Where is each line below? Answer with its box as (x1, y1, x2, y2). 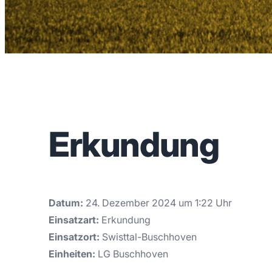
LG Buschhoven (95, 248, 168, 260)
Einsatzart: (49, 214, 99, 226)
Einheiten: (49, 248, 95, 260)
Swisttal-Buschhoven (100, 231, 197, 243)
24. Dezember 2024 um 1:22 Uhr (83, 197, 232, 209)
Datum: (49, 197, 83, 209)
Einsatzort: (49, 231, 100, 243)
